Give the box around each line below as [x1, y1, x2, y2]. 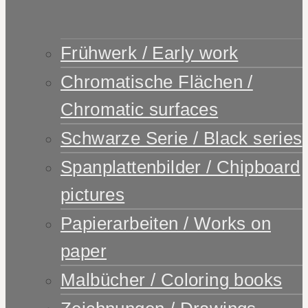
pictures [60, 185, 125, 204]
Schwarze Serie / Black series [60, 129, 302, 148]
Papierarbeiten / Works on [60, 214, 271, 233]
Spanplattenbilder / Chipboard [60, 157, 300, 177]
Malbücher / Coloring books [60, 270, 283, 289]
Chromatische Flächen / [60, 72, 253, 91]
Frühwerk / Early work [60, 43, 239, 63]
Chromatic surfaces [60, 100, 219, 119]
